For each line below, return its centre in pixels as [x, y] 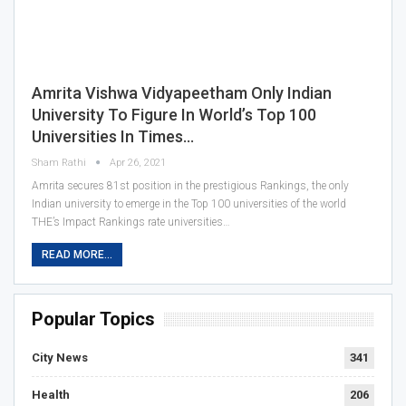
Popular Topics [93, 319]
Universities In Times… [113, 136]
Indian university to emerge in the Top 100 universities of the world [189, 203]
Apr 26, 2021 [138, 162]
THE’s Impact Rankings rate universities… [131, 222]
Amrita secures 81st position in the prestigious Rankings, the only [190, 185]
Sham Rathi [60, 162]
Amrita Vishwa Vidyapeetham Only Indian [182, 92]
